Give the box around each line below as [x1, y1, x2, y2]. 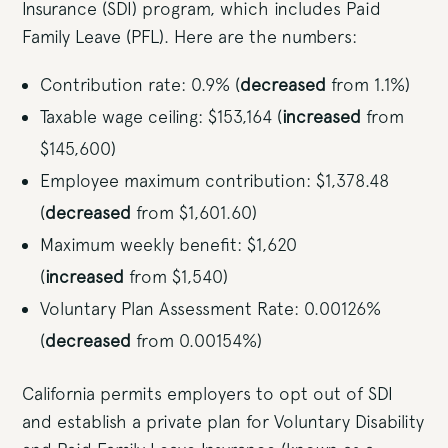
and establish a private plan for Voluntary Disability [22, 411, 425, 432]
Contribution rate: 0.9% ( [40, 74, 241, 95]
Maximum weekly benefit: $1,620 [40, 234, 298, 255]
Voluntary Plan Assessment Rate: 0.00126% [40, 298, 382, 319]
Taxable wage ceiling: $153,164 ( [40, 106, 283, 127]
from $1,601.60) [131, 202, 258, 223]
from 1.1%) [326, 74, 411, 95]
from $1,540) [124, 266, 229, 287]
